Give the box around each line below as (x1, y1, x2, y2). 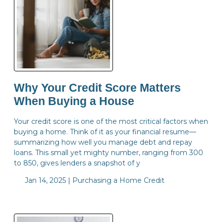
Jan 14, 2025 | (22, 175, 72, 185)
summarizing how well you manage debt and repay (14, 137, 192, 147)
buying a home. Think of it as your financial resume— (14, 127, 196, 136)
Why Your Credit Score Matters (14, 81, 181, 94)
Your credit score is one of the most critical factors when (14, 116, 208, 126)
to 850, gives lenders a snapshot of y (14, 158, 140, 167)
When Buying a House (14, 95, 134, 108)
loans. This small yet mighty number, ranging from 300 (14, 148, 203, 157)
